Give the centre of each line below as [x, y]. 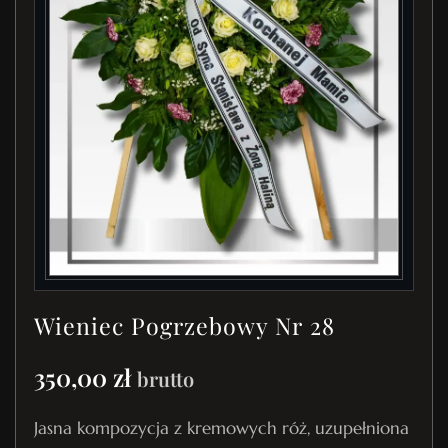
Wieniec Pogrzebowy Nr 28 [184, 326]
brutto [165, 379]
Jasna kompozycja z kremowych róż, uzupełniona [221, 429]
